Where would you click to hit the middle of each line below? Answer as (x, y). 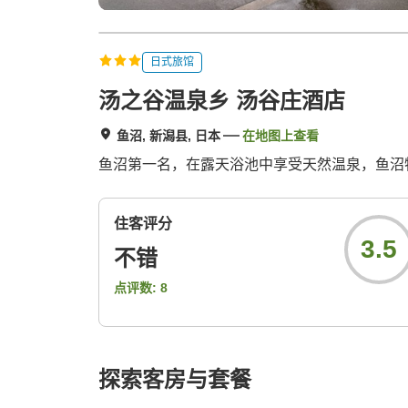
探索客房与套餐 (175, 380)
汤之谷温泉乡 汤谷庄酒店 (222, 101)
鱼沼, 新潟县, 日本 (168, 136)
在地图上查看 (280, 136)
